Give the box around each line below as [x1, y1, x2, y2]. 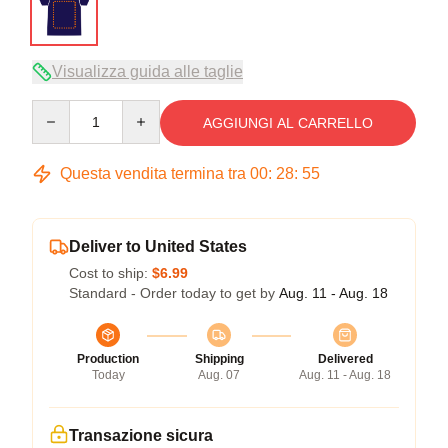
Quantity [31, 100, 84, 117]
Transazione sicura [69, 426, 213, 444]
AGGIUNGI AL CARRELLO [203, 114, 373, 131]
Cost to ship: [69, 264, 152, 281]
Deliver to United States [69, 237, 247, 255]
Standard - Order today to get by [69, 284, 279, 301]
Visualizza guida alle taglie [52, 62, 243, 80]
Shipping [194, 351, 244, 366]
